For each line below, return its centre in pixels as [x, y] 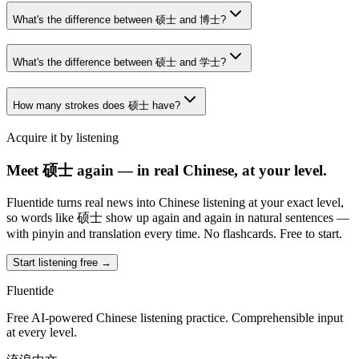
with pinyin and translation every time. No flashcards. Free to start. [174, 234]
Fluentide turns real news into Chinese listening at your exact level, [175, 203]
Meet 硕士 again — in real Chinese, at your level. [167, 170]
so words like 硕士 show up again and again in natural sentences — [178, 218]
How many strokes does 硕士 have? [97, 106]
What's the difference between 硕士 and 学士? [119, 63]
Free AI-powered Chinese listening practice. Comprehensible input [175, 318]
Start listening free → [62, 263]
